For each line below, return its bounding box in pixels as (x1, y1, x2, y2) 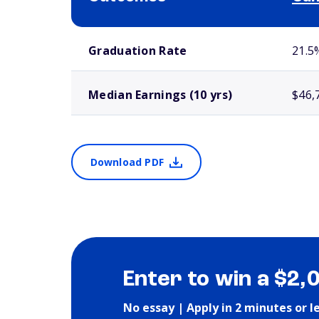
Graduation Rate (88, 43, 187, 58)
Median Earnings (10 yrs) (88, 87, 233, 103)
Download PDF (90, 155, 164, 169)
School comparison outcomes (71, 29, 170, 36)
